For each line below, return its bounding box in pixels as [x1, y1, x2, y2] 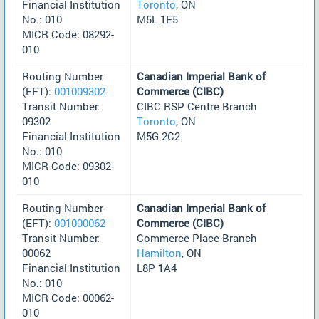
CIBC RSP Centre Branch [137, 98, 257, 113]
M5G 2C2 [137, 128, 180, 143]
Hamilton [137, 245, 182, 260]
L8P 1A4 [137, 260, 177, 275]
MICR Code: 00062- [22, 290, 114, 305]
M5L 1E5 [137, 11, 178, 26]
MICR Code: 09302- [22, 158, 114, 173]
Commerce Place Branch [137, 230, 257, 245]
